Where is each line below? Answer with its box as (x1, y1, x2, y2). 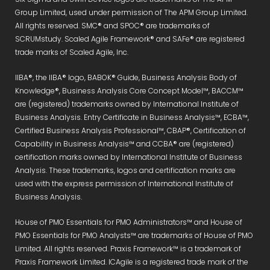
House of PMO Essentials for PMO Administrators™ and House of (15, 216, 242, 227)
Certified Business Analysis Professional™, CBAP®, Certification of (15, 125, 246, 136)
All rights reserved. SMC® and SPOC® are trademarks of (15, 20, 210, 31)
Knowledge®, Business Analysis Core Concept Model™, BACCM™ (15, 85, 243, 96)
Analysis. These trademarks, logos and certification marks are (15, 165, 236, 175)
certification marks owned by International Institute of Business (15, 151, 242, 162)
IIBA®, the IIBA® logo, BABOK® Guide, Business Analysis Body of (15, 72, 237, 83)
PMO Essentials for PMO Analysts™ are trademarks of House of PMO (15, 230, 253, 240)
